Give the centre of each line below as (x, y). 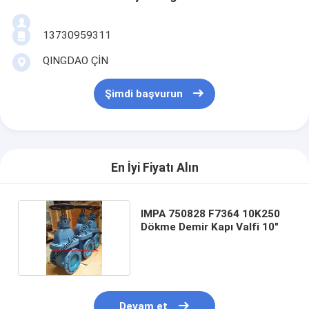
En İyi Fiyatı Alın (154, 168)
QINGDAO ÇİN (75, 60)
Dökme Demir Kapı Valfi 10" (210, 227)
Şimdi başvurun (143, 94)
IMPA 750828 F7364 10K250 (211, 213)
